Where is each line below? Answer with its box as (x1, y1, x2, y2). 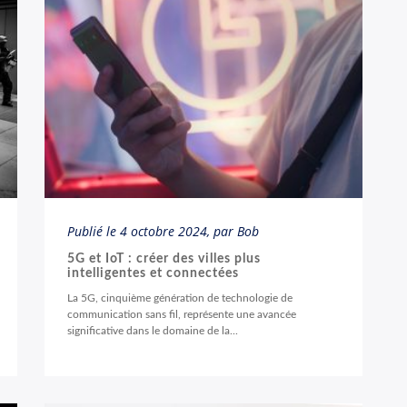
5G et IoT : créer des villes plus (67, 253, 261, 265)
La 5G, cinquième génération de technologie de (67, 293, 293, 303)
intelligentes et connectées (67, 267, 239, 280)
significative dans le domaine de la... (67, 325, 238, 336)
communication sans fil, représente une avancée (67, 309, 296, 320)
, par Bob (207, 223, 259, 240)
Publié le (67, 223, 120, 240)
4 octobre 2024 (120, 223, 207, 240)
